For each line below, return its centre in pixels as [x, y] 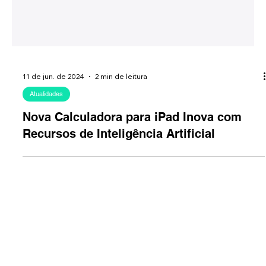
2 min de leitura [121, 119]
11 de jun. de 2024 [53, 119]
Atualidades [46, 136]
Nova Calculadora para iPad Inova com [132, 159]
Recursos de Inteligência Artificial [118, 176]
